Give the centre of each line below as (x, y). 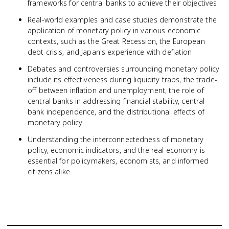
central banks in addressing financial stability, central (116, 101)
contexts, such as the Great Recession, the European (116, 41)
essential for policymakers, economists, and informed (118, 161)
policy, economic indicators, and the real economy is (116, 150)
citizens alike (49, 171)
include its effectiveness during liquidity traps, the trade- (122, 79)
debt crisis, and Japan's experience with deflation (110, 52)
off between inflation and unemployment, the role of (116, 90)
